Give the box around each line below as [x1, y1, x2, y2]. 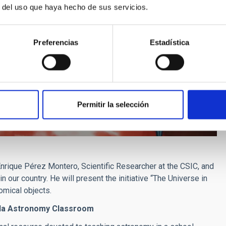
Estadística [149, 38, 190, 47]
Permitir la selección [77, 100, 149, 109]
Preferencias [33, 38, 79, 47]
